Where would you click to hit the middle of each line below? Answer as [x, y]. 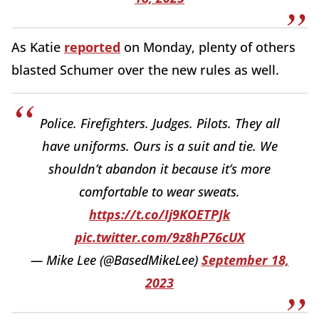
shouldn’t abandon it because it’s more [159, 169]
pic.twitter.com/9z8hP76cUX [159, 237]
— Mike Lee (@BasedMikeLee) [116, 260]
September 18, [245, 260]
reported [92, 47]
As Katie [38, 47]
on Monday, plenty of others [208, 47]
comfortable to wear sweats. [159, 192]
